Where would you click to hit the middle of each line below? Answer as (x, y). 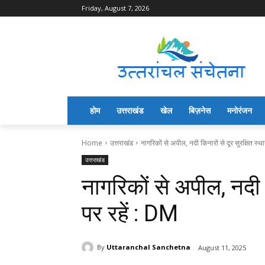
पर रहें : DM (130, 213)
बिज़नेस (200, 110)
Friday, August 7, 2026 (115, 8)
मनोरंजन (240, 110)
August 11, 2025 (222, 247)
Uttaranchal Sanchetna (148, 247)
